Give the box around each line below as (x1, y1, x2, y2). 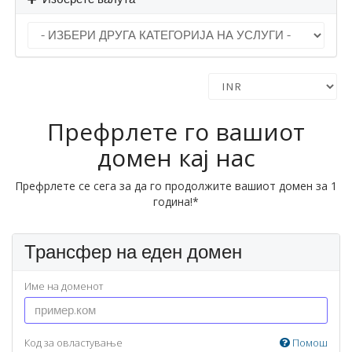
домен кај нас (97, 141, 255, 174)
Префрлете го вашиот (47, 115, 305, 148)
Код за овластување (24, 335, 123, 350)
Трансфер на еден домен (24, 239, 242, 265)
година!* (153, 194, 199, 209)
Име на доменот (24, 279, 103, 293)
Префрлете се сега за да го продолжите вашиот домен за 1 (15, 178, 337, 193)
